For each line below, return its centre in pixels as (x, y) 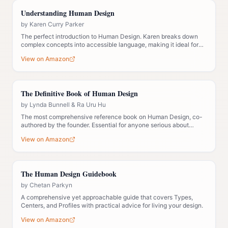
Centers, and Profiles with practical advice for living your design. (112, 205)
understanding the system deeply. (69, 133)
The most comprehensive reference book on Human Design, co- (112, 117)
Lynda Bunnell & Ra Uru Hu (68, 105)
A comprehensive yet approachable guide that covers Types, (107, 197)
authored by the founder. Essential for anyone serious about (105, 125)
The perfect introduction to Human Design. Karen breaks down (109, 36)
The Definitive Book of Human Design (79, 93)
